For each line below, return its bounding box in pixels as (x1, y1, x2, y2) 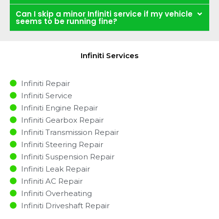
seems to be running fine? (16, 16, 117, 26)
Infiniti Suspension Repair (21, 152, 114, 161)
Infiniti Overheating (21, 188, 92, 198)
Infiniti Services (81, 50, 138, 60)
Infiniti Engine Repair (21, 103, 98, 112)
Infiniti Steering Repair (21, 139, 103, 149)
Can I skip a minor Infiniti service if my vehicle (16, 8, 193, 19)
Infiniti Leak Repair (21, 164, 90, 174)
